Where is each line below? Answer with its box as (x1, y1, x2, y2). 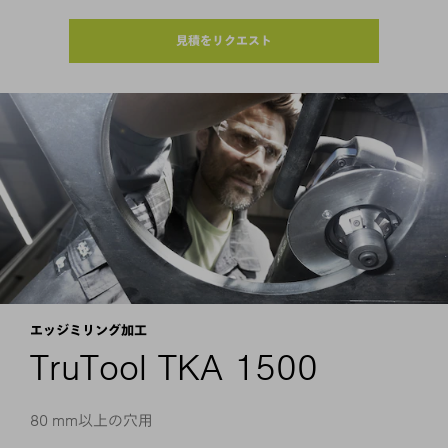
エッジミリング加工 (30, 322, 147, 338)
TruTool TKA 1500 (30, 347, 318, 388)
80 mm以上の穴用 (30, 411, 153, 430)
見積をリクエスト (175, 33, 272, 48)
